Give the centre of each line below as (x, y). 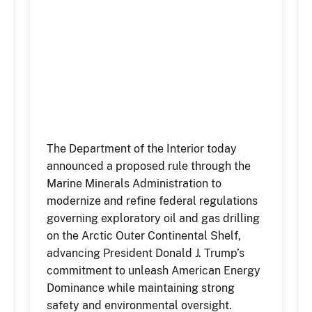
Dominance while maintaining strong (140, 288)
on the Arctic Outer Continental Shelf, (143, 236)
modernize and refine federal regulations (152, 201)
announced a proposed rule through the (148, 166)
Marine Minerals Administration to (134, 184)
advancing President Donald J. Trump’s (145, 253)
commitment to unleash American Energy (153, 271)
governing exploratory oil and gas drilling (153, 218)
